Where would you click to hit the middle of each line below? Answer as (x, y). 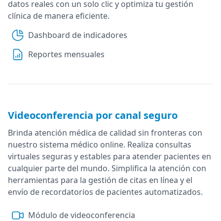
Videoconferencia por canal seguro (93, 115)
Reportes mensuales (66, 54)
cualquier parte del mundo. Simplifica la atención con (107, 168)
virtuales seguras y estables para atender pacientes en (110, 156)
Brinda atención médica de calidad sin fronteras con (105, 132)
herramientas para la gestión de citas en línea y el (100, 180)
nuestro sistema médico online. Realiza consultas (100, 144)
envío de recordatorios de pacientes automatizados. (105, 192)
